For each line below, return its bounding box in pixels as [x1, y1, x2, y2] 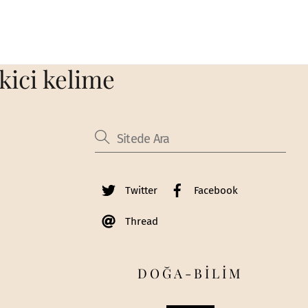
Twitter [122, 184, 157, 197]
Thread [122, 215, 158, 228]
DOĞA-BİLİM [137, 263, 243, 282]
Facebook [190, 184, 238, 197]
